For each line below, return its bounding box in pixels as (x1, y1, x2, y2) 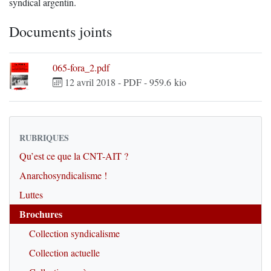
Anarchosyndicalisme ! (19, 168, 107, 181)
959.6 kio (149, 76, 186, 88)
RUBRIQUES (19, 131, 69, 144)
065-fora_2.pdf (53, 61, 109, 74)
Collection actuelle (29, 246, 100, 259)
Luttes (19, 188, 43, 201)
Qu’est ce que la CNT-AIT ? (19, 149, 128, 162)
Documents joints (9, 22, 112, 41)
